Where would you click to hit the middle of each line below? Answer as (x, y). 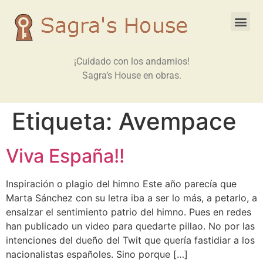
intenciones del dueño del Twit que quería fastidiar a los (130, 240)
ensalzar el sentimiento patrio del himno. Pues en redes (129, 212)
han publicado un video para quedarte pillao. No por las (130, 226)
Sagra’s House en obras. (131, 75)
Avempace (178, 122)
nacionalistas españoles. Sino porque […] (97, 254)
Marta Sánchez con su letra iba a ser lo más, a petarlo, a (131, 198)
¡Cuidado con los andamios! (131, 61)
